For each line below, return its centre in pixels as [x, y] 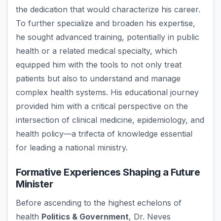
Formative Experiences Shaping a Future [108, 172]
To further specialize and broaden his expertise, [106, 23]
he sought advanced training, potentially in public [108, 37]
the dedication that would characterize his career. [108, 10]
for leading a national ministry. [72, 148]
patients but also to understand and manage [98, 79]
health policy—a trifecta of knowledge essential [104, 134]
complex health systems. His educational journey [107, 92]
